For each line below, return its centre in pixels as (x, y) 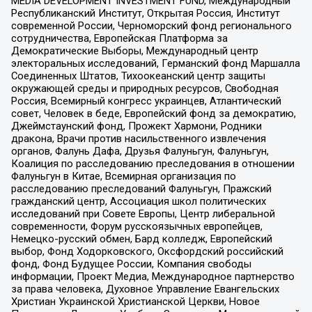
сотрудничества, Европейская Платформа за (119, 39)
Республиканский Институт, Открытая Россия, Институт (145, 14)
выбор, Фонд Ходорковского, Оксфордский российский (147, 252)
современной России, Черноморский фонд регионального (151, 26)
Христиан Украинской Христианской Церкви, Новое (135, 302)
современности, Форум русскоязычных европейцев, (136, 227)
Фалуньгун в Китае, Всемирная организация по (123, 177)
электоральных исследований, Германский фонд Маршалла (155, 64)
